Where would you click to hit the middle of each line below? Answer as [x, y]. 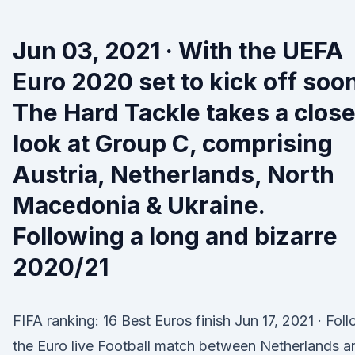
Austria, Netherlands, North [174, 174]
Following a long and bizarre [175, 236]
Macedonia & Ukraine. [139, 205]
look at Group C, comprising [173, 143]
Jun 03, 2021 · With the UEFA [178, 51]
